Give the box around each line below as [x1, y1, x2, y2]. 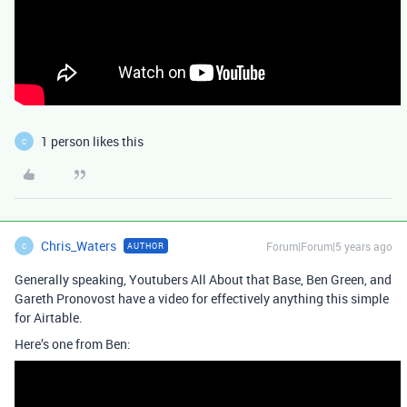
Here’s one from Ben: [15, 335, 131, 352]
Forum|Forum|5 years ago [266, 239, 392, 253]
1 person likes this [41, 133, 144, 150]
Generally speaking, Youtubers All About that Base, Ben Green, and [15, 271, 392, 288]
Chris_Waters [41, 237, 116, 254]
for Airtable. [15, 309, 83, 326]
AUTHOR [127, 240, 164, 252]
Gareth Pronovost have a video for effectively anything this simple [15, 290, 389, 307]
